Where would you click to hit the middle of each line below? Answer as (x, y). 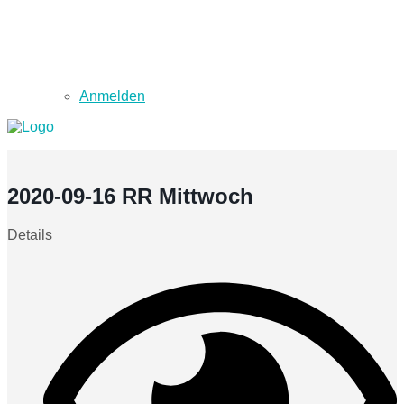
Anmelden (112, 96)
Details (30, 234)
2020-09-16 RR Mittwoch (130, 196)
